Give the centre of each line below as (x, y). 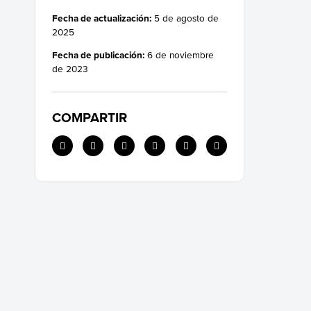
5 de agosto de (185, 17)
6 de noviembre (179, 55)
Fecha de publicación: (98, 55)
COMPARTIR (90, 118)
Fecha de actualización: (102, 18)
